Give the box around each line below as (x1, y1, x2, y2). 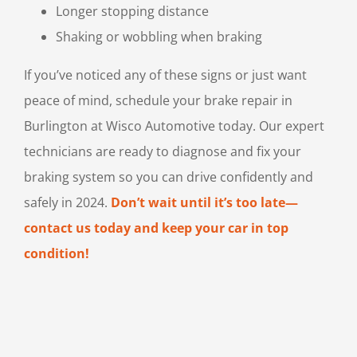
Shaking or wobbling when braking (56, 28, 262, 46)
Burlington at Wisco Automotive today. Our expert (24, 117, 324, 135)
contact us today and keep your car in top (24, 219, 288, 237)
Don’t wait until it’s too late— (111, 194, 298, 212)
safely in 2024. (24, 194, 111, 212)
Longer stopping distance (56, 2, 209, 21)
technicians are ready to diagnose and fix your (24, 143, 301, 161)
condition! (24, 245, 89, 263)
